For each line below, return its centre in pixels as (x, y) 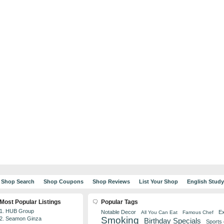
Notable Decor (118, 212)
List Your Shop (158, 181)
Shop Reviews (111, 181)
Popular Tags (119, 202)
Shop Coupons (63, 181)
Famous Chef (198, 212)
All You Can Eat (159, 212)
